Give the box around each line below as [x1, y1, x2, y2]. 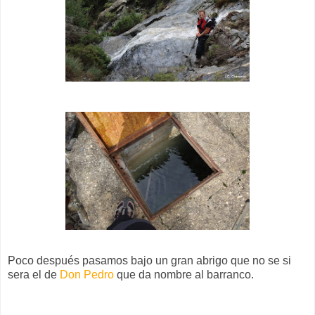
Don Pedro [60, 268, 114, 281]
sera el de [8, 268, 60, 281]
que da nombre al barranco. [114, 268, 254, 281]
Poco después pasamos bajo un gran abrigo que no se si [8, 254, 291, 266]
